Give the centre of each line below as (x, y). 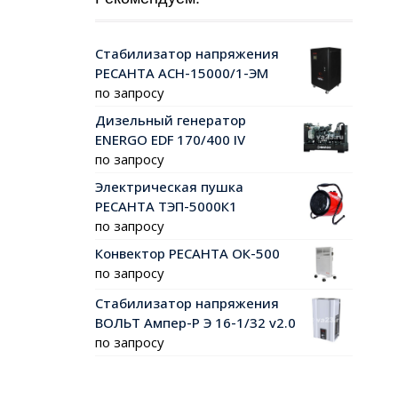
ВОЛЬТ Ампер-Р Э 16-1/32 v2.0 (195, 322)
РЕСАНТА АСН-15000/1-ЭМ (182, 73)
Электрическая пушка (169, 187)
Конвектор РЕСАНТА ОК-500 (187, 254)
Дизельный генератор (171, 120)
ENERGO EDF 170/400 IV (170, 140)
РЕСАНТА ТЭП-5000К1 (166, 207)
